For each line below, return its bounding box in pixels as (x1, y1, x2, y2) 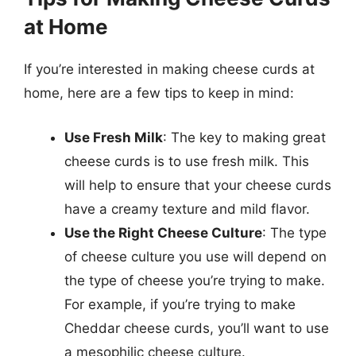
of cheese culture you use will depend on (64, 248, 327, 265)
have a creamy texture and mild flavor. (64, 200, 310, 217)
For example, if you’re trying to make (64, 296, 296, 312)
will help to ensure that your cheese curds (64, 176, 331, 193)
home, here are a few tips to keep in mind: (24, 85, 294, 101)
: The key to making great (163, 129, 326, 145)
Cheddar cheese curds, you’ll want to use (64, 319, 329, 336)
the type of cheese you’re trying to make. (64, 272, 325, 288)
